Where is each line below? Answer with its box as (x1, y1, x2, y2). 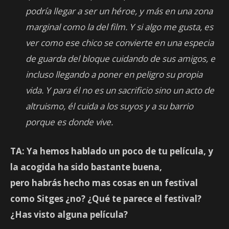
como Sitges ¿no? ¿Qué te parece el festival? (10, 193, 201, 205)
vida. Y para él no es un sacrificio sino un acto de (26, 84, 214, 97)
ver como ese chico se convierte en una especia (26, 37, 214, 49)
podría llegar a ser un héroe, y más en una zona (26, 5, 213, 17)
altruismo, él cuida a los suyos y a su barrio (26, 100, 193, 112)
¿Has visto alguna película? (10, 209, 128, 221)
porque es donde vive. (26, 116, 113, 128)
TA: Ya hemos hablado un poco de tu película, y (10, 145, 213, 157)
